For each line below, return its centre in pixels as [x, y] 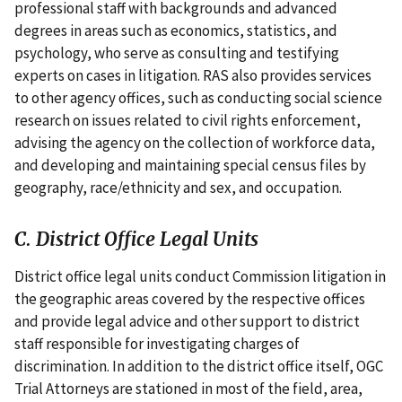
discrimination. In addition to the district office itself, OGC [199, 366]
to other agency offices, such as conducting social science [198, 97]
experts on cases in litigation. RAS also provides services [193, 75]
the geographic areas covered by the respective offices [190, 298]
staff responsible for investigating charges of [157, 343]
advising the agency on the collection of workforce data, [195, 142]
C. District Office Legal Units [136, 239]
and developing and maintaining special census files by [190, 165]
